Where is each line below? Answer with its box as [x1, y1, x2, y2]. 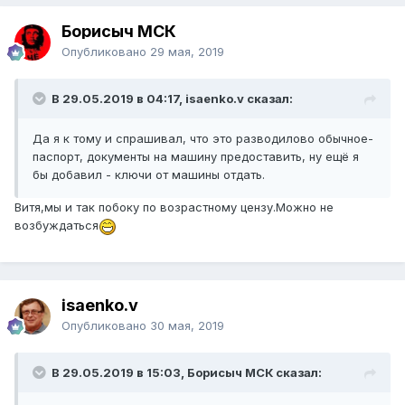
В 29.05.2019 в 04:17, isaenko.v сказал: [52, 91, 293, 107]
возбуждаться [14, 218, 99, 233]
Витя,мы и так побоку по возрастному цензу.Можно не [14, 200, 334, 215]
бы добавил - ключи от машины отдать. [33, 167, 268, 183]
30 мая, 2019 [150, 318, 224, 334]
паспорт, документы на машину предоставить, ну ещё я [33, 149, 359, 165]
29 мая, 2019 [150, 44, 224, 60]
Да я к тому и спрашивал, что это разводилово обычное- [33, 131, 373, 146]
